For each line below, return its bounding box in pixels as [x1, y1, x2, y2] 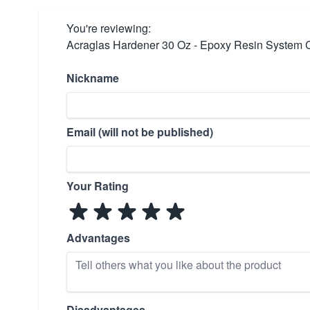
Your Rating [66, 178, 129, 194]
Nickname [66, 70, 119, 86]
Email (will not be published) [66, 124, 213, 140]
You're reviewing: [66, 20, 151, 36]
